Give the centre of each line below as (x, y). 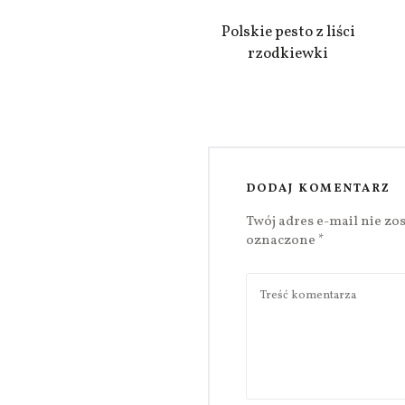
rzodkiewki (288, 53)
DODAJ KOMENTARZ (318, 188)
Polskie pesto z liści (288, 32)
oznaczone (282, 240)
